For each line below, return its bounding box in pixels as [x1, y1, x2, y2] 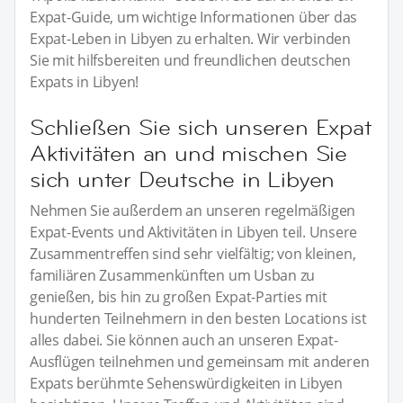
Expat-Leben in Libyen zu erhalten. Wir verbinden [30, 28, 351, 49]
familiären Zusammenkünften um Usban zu [30, 264, 316, 285]
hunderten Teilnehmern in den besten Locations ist [30, 308, 367, 328]
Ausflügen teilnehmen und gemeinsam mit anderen [30, 351, 370, 372]
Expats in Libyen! [30, 71, 139, 92]
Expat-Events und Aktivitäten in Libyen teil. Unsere [30, 221, 358, 242]
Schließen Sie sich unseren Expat [30, 112, 372, 141]
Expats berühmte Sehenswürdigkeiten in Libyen [30, 372, 343, 393]
